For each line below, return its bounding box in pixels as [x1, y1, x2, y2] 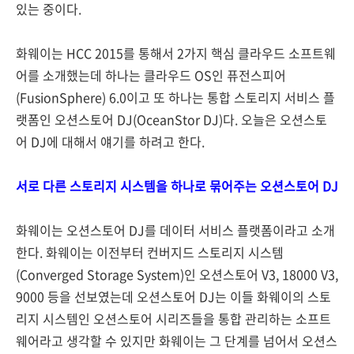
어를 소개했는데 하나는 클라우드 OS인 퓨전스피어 [16, 66, 286, 85]
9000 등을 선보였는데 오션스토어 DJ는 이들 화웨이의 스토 [16, 287, 331, 306]
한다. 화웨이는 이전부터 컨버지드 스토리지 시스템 [16, 243, 284, 262]
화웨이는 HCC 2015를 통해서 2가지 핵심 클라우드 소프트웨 [16, 43, 336, 62]
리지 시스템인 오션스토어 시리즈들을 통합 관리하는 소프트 [16, 309, 331, 328]
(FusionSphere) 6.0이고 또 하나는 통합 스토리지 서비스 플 [16, 88, 335, 107]
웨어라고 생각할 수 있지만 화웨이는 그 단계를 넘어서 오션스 [16, 331, 337, 350]
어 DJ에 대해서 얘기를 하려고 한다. [16, 132, 205, 151]
